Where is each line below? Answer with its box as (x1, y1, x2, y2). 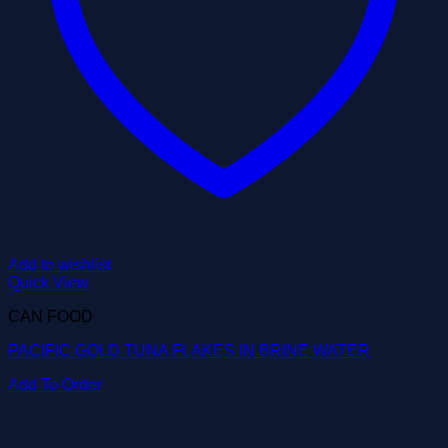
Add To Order (8, 376, 102, 393)
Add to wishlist (8, 256, 111, 273)
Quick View (8, 274, 89, 291)
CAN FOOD (8, 308, 93, 325)
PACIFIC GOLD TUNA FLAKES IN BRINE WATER (8, 342, 370, 359)
